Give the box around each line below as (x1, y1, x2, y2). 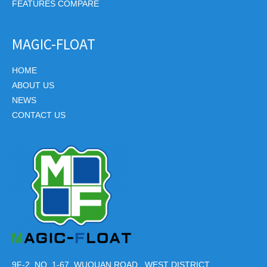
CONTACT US (12, 111, 66, 120)
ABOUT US (12, 81, 54, 91)
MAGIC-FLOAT (12, 34, 95, 54)
